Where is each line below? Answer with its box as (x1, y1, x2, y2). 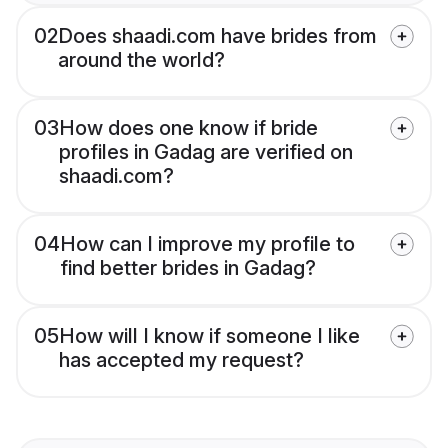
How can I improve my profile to (60, 232, 355, 257)
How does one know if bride (59, 116, 318, 141)
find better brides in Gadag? (60, 256, 316, 281)
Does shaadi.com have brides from (58, 24, 377, 49)
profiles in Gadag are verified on (59, 140, 353, 165)
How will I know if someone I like (59, 324, 360, 349)
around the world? (58, 48, 225, 73)
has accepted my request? (59, 348, 304, 373)
